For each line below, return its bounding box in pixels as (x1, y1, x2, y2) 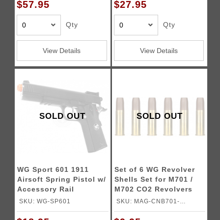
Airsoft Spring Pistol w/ (17, 175, 107, 183)
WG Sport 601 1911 (17, 165, 89, 173)
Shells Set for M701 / (114, 175, 193, 183)
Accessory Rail (17, 185, 75, 193)
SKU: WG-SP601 (19, 198, 71, 204)
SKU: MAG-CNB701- (116, 198, 180, 204)
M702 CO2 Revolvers (114, 185, 192, 193)
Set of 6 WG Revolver (114, 165, 195, 173)
